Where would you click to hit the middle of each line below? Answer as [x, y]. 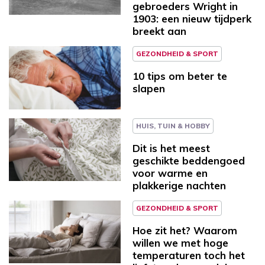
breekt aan [159, 31]
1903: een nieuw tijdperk [192, 18]
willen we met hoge [180, 243]
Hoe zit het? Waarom [185, 230]
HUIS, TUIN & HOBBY [173, 125]
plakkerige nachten [179, 185]
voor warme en [170, 173]
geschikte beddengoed [189, 160]
